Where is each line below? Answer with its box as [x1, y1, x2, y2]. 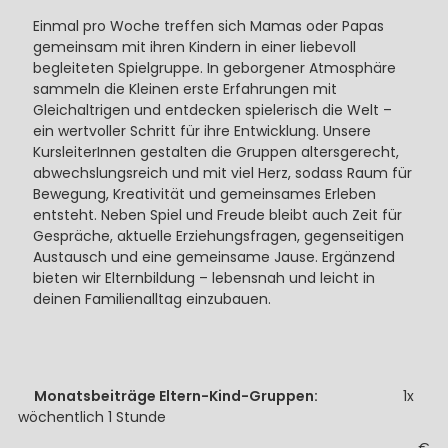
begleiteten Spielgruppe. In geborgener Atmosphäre [32, 58, 396, 78]
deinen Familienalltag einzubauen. [32, 289, 271, 309]
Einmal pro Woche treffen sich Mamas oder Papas [32, 16, 384, 36]
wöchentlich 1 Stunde [17, 407, 166, 427]
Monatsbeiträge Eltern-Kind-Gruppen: [33, 386, 351, 406]
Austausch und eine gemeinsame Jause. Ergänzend [32, 247, 395, 267]
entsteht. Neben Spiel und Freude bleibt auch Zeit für [32, 205, 402, 225]
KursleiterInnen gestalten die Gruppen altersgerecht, [32, 142, 399, 162]
